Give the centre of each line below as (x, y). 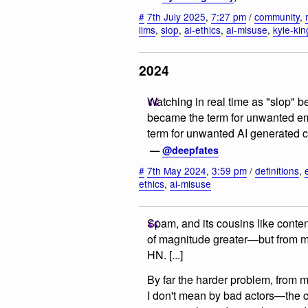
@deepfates (190, 150)
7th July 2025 (176, 17)
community (277, 17)
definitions (277, 171)
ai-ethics (202, 30)
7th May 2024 (177, 171)
